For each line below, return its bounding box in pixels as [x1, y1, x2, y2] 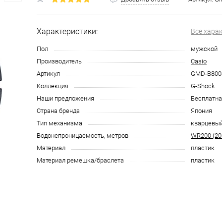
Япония [191, 107, 212, 115]
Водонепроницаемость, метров [37, 132, 128, 140]
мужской [191, 45, 218, 53]
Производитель [37, 57, 82, 65]
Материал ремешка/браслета [37, 157, 124, 165]
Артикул [37, 70, 60, 78]
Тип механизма [37, 119, 82, 127]
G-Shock [191, 82, 215, 90]
